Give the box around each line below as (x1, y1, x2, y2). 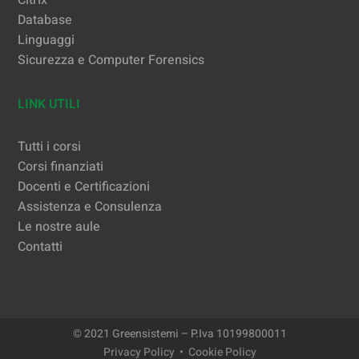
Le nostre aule (18, 217, 101, 237)
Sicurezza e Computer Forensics (18, 50, 205, 71)
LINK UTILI (18, 95, 81, 115)
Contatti (18, 237, 63, 257)
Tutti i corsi (18, 137, 82, 157)
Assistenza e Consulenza (18, 197, 163, 217)
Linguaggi (18, 30, 75, 50)
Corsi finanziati (18, 157, 104, 177)
